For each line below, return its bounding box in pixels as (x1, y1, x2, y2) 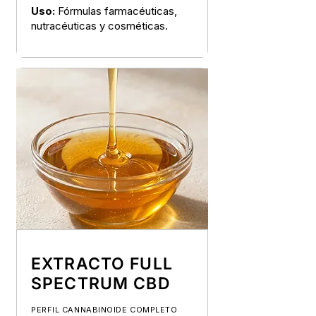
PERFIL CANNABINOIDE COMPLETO (31, 305, 178, 315)
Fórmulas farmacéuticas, (58, 4, 177, 18)
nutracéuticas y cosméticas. (31, 19, 168, 32)
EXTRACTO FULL (31, 254, 173, 274)
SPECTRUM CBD (31, 274, 170, 293)
